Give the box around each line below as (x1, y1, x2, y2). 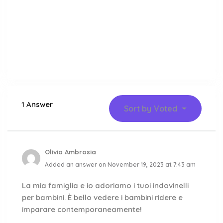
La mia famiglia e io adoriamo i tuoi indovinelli (22, 181, 189, 190)
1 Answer (21, 99, 53, 109)
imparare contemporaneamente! (22, 205, 142, 214)
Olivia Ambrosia (44, 148, 96, 156)
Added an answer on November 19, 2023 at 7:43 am (44, 161, 196, 168)
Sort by (124, 104, 152, 113)
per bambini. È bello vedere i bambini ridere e (22, 193, 183, 202)
